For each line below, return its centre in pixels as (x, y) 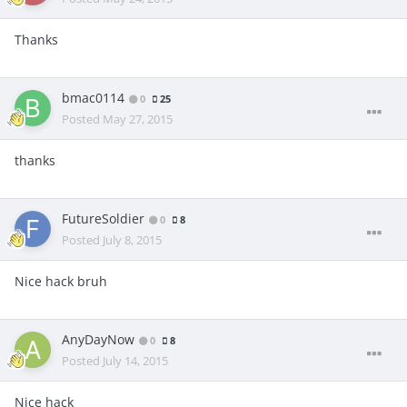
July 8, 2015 (132, 239)
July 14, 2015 (135, 360)
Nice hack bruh (61, 281)
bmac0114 (93, 98)
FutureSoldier (103, 218)
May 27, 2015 (138, 119)
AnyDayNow (98, 339)
